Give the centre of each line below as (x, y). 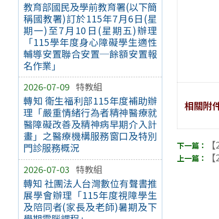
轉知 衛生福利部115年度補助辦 (90, 101)
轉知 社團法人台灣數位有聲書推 (90, 184)
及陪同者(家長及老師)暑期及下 (90, 207)
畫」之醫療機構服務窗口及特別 (90, 136)
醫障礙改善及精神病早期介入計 (90, 124)
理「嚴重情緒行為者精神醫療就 (90, 113)
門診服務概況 (51, 148)
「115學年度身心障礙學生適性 (90, 42)
